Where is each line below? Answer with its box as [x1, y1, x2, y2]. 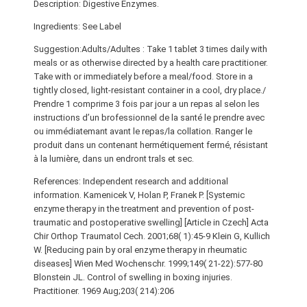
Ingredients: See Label [33, 21, 121, 32]
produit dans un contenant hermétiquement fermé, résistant [33, 139, 268, 150]
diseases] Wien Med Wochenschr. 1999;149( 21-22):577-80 [33, 258, 262, 269]
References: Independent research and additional [33, 175, 228, 186]
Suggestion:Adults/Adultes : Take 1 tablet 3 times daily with [33, 43, 267, 54]
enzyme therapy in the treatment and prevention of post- [33, 203, 254, 214]
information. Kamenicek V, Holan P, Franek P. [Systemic [33, 189, 245, 200]
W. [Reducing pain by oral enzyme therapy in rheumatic [33, 244, 247, 255]
